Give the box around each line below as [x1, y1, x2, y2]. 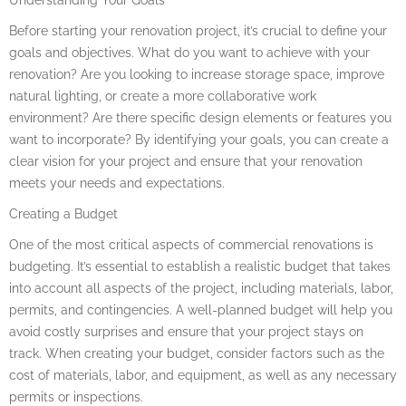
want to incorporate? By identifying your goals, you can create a [9, 131, 389, 147]
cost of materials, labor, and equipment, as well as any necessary [9, 367, 397, 382]
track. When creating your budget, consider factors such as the [9, 345, 384, 361]
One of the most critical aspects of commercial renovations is [9, 237, 373, 252]
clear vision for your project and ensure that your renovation [9, 153, 362, 169]
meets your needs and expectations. [9, 175, 225, 190]
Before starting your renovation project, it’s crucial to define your [9, 23, 387, 38]
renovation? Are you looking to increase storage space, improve [9, 66, 384, 82]
